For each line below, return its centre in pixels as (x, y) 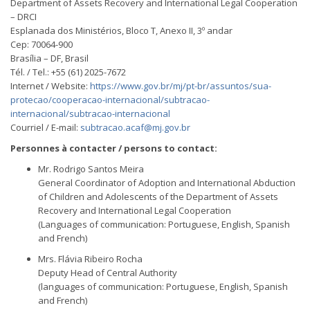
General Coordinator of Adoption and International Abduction (167, 183)
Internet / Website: (50, 86)
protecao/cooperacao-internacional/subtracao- (110, 100)
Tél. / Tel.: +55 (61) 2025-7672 (68, 72)
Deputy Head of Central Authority (108, 273)
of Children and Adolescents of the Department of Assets (158, 197)
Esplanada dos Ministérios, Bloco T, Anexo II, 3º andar (121, 30)
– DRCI (24, 17)
